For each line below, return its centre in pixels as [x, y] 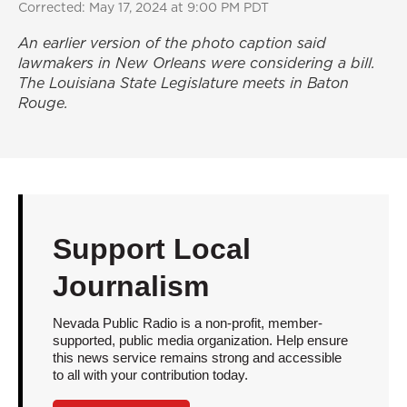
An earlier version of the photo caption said [172, 43]
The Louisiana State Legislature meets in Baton [184, 83]
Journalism [130, 286]
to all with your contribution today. [150, 375]
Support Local [151, 249]
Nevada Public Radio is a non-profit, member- [187, 323]
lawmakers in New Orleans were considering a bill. [197, 63]
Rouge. [43, 103]
